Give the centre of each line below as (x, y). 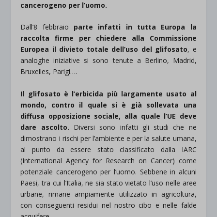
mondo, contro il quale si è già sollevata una (108, 105)
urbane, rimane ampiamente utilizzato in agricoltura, (108, 194)
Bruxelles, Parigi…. (49, 72)
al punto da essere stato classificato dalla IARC (108, 149)
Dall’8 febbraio (47, 27)
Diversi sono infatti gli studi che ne (133, 127)
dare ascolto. (45, 127)
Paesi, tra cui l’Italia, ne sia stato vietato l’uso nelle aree (108, 183)
